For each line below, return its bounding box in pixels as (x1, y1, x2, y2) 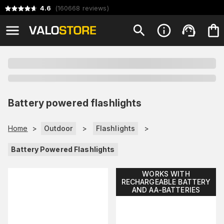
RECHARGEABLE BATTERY (121, 177, 211, 186)
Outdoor (43, 123, 73, 132)
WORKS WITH (142, 169, 190, 178)
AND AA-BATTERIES (131, 185, 200, 194)
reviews (82, 4, 107, 12)
